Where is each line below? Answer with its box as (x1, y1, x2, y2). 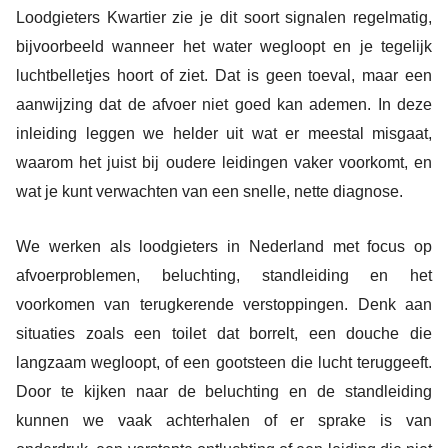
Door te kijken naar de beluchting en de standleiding (16, 382, 432, 400)
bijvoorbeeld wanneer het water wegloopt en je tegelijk (16, 38, 432, 56)
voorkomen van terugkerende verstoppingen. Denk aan (16, 295, 432, 313)
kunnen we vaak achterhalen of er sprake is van (16, 411, 432, 429)
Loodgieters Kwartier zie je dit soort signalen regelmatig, (16, 9, 432, 27)
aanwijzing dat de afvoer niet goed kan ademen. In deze (16, 96, 432, 114)
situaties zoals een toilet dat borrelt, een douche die (16, 324, 432, 342)
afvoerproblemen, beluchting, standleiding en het (16, 266, 432, 284)
